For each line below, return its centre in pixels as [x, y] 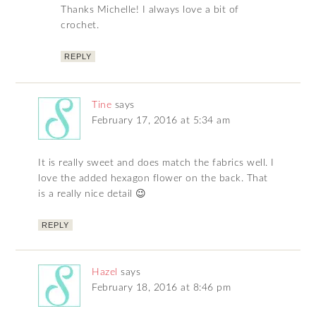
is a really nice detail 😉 [92, 194]
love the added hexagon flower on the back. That [153, 179]
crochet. [80, 26]
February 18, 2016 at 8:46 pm [162, 288]
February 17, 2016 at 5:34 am [161, 121]
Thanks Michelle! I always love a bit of [150, 10]
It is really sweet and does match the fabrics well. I [156, 163]
